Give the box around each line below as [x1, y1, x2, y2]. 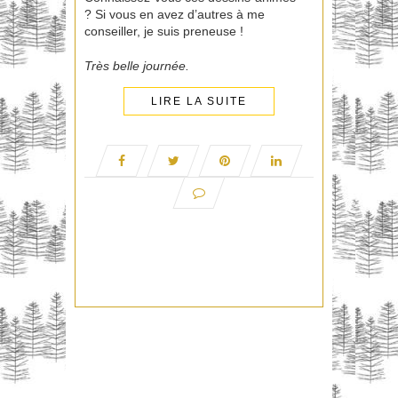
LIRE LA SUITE [151, 95, 247, 108]
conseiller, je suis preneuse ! [84, 24, 243, 39]
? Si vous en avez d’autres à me [84, 7, 265, 22]
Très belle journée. [84, 59, 189, 74]
